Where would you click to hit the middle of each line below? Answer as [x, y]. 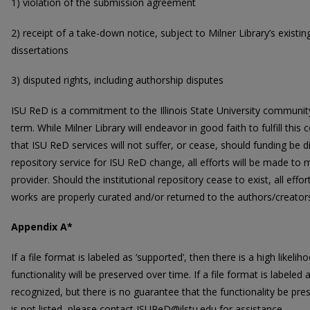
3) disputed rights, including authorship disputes [117, 80]
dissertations [40, 50]
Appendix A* [42, 227]
